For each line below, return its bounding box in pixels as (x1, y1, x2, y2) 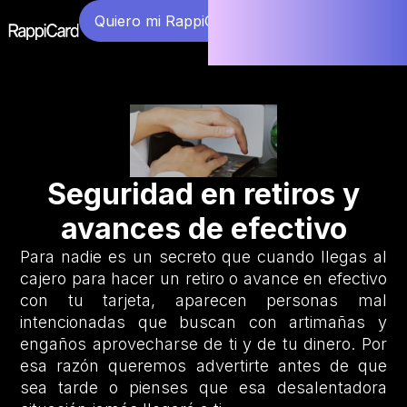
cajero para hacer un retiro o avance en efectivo (20, 269, 387, 289)
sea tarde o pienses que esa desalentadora (20, 378, 387, 398)
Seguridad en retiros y (47, 176, 360, 213)
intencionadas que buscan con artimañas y (20, 313, 387, 333)
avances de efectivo (60, 211, 347, 247)
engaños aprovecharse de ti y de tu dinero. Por (20, 334, 387, 354)
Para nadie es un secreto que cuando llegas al (20, 247, 387, 267)
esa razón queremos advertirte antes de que (20, 356, 387, 376)
